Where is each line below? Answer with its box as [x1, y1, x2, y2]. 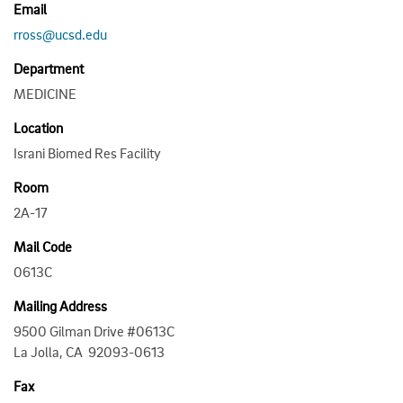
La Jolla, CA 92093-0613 [13, 342, 165, 361]
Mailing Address [13, 296, 107, 315]
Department [13, 58, 84, 77]
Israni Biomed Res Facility [13, 143, 161, 162]
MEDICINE [13, 84, 76, 103]
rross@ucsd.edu [13, 24, 107, 43]
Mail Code [13, 237, 72, 255]
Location [13, 118, 63, 137]
